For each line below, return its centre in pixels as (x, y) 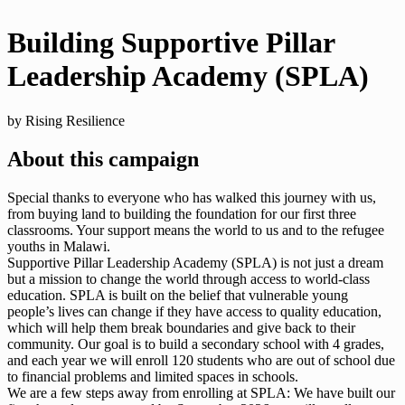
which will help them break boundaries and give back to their (181, 327)
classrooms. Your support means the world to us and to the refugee (196, 230)
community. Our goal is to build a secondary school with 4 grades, (196, 344)
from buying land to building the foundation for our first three (182, 213)
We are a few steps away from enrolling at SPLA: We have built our (201, 392)
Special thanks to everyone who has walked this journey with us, (192, 197)
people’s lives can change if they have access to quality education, (194, 311)
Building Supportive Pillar (171, 43)
